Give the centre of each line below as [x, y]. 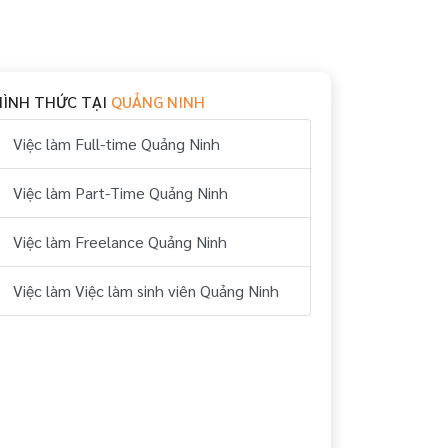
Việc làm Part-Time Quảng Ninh [120, 192]
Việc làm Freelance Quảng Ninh [119, 241]
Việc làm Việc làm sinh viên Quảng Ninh [145, 290]
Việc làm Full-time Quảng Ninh [116, 143]
